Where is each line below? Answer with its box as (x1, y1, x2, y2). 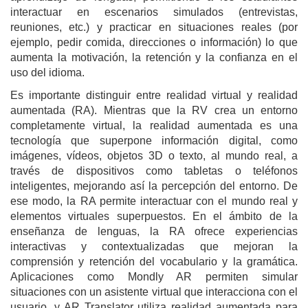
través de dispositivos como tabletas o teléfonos (10, 164, 298, 177)
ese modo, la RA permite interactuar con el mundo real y (10, 195, 298, 207)
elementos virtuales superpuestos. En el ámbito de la (10, 210, 298, 222)
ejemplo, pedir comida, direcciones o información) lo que (10, 36, 298, 48)
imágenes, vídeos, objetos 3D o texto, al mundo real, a (10, 149, 298, 162)
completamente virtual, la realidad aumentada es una (10, 119, 298, 131)
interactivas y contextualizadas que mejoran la (10, 240, 298, 252)
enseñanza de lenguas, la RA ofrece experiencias (10, 225, 298, 237)
